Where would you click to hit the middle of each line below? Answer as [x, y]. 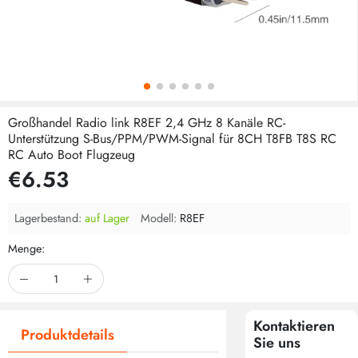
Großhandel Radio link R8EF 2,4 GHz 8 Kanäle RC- [147, 123]
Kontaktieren [294, 326]
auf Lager [107, 218]
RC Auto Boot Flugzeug [72, 155]
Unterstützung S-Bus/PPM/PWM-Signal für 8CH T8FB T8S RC [172, 139]
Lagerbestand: [48, 218]
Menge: [26, 249]
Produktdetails [68, 335]
